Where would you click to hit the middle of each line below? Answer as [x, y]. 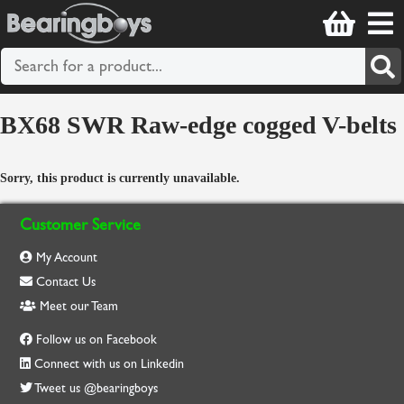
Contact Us [64, 281]
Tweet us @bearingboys [96, 388]
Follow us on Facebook [97, 339]
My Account [65, 257]
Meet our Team [78, 306]
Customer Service [81, 225]
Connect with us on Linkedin [110, 363]
